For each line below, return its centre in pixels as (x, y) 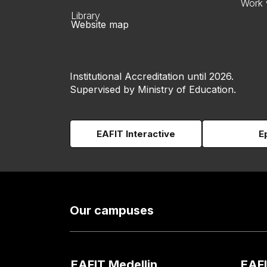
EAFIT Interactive (136, 134)
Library (86, 15)
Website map (100, 24)
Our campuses (112, 210)
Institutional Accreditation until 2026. (152, 76)
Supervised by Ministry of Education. (153, 89)
